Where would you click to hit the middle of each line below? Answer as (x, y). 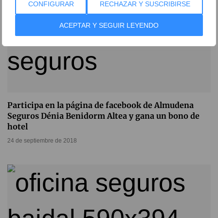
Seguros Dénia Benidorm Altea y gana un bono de (103, 116)
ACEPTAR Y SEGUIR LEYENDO (109, 25)
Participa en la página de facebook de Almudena (100, 105)
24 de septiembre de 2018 (42, 141)
